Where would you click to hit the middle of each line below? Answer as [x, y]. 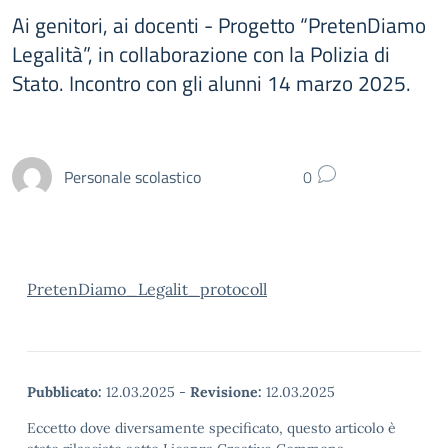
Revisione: [226, 392]
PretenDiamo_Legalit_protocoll [147, 289]
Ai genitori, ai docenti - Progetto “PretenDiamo [219, 25]
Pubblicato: [64, 392]
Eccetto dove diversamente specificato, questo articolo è [211, 428]
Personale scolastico [132, 176]
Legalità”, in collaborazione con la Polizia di [201, 54]
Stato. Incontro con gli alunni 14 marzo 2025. [211, 83]
